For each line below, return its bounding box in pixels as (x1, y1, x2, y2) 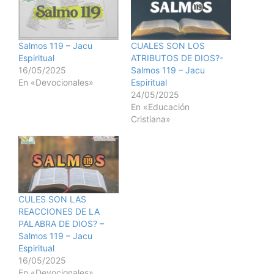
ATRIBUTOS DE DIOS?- (131, 53, 223, 64)
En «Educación (131, 102, 190, 113)
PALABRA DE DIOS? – (18, 218, 104, 229)
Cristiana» (131, 114, 171, 125)
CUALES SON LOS (131, 40, 205, 51)
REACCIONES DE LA (18, 206, 100, 217)
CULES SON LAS (18, 193, 86, 204)
